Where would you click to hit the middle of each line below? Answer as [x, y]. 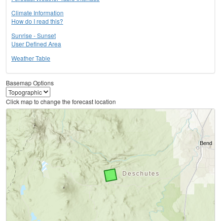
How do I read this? [37, 21]
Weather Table [31, 58]
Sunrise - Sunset [34, 36]
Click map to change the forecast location [61, 102]
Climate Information [37, 13]
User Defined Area [36, 44]
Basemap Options [30, 83]
